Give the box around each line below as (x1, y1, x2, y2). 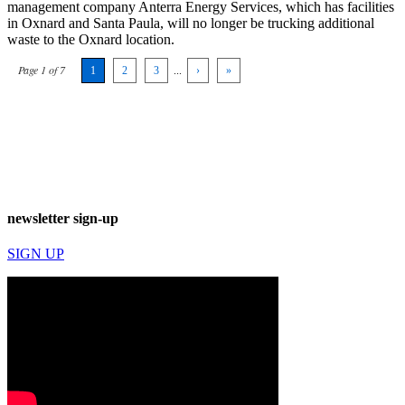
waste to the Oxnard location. (7, 31, 174, 47)
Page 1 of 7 (18, 61, 65, 77)
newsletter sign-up (7, 210, 118, 226)
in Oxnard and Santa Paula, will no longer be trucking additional (7, 14, 374, 31)
